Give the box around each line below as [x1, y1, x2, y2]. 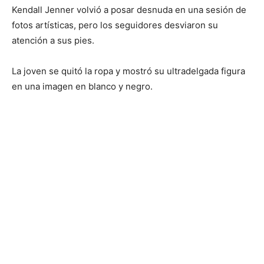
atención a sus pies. [12, 35, 94, 47]
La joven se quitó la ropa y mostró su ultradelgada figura [12, 65, 245, 77]
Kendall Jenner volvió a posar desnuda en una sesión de [12, 4, 246, 16]
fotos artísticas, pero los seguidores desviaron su [12, 19, 218, 31]
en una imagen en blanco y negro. [12, 81, 153, 93]
